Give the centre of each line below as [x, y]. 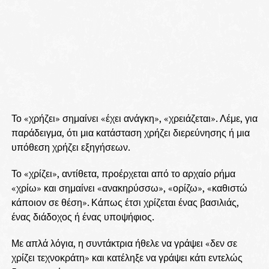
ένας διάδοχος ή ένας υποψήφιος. [83, 217]
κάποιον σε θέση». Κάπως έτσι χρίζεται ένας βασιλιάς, [125, 203]
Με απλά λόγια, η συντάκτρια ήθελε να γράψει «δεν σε [124, 243]
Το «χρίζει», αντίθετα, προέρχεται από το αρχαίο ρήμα [123, 174]
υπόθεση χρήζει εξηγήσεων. [71, 147]
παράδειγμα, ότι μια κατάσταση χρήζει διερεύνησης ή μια [130, 133]
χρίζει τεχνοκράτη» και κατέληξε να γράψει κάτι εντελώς [127, 258]
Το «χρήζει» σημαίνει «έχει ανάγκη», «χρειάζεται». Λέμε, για [134, 119]
